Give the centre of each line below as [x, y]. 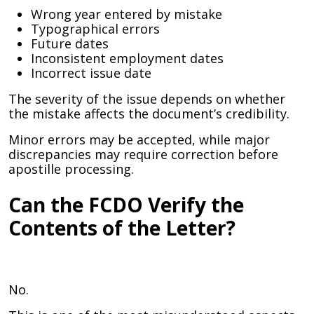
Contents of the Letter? [122, 228]
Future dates [70, 43]
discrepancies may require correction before [143, 154]
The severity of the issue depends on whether [147, 99]
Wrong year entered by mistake [127, 14]
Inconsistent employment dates [127, 58]
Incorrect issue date [91, 73]
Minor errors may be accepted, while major [139, 139]
